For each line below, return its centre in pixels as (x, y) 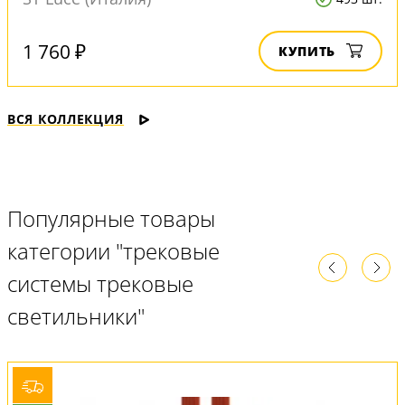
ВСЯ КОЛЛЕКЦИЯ (66, 119)
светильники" (76, 316)
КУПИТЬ (307, 52)
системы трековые (100, 284)
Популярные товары (111, 219)
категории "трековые (113, 251)
